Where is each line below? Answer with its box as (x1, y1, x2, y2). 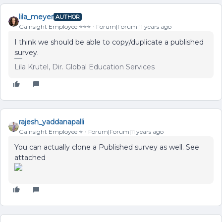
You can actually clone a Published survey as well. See (14, 142, 199, 152)
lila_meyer (19, 12, 54, 21)
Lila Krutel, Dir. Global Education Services (14, 62, 155, 71)
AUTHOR (55, 13, 80, 21)
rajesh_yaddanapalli (19, 117, 84, 126)
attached (14, 153, 46, 162)
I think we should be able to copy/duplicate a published (14, 37, 204, 47)
